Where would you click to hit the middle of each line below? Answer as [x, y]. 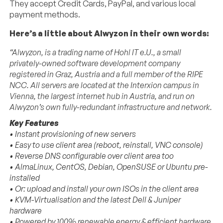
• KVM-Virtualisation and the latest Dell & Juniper [95, 199]
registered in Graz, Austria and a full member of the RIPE [107, 74]
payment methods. [45, 14]
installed [25, 177]
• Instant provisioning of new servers [73, 134]
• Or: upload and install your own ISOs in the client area [104, 188]
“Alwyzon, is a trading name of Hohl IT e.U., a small [96, 52]
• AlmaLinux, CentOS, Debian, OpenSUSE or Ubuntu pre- [109, 167]
